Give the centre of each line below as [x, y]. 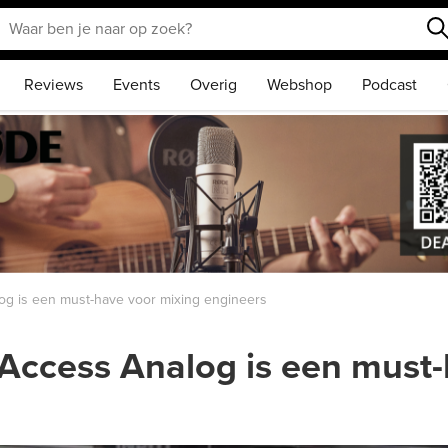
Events [136, 85]
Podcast [389, 85]
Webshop [299, 85]
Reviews [53, 85]
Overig [213, 85]
